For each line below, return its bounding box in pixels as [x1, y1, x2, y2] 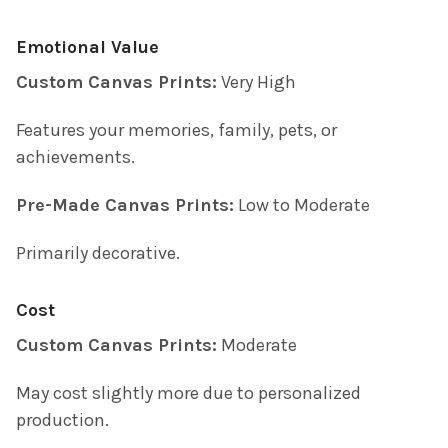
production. [16, 409, 109, 432]
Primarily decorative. [16, 242, 180, 265]
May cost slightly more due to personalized [16, 382, 361, 405]
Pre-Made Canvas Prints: [16, 194, 234, 217]
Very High [217, 71, 296, 94]
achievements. [16, 146, 135, 169]
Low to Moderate [234, 194, 370, 217]
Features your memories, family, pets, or [16, 119, 337, 142]
